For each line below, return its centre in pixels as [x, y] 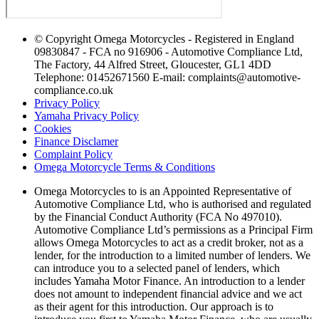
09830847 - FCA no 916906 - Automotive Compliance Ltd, [168, 51]
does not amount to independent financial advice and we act [168, 293]
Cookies [53, 128]
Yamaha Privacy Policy [87, 115]
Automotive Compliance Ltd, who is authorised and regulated [173, 204]
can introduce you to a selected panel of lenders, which [157, 268]
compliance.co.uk [74, 90]
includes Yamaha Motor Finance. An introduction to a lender [169, 281]
